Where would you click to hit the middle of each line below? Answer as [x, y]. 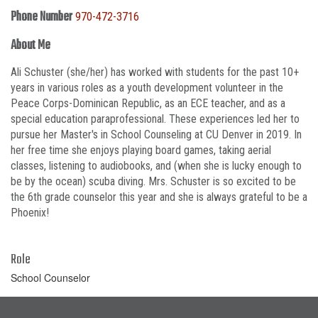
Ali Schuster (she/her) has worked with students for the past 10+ [155, 72]
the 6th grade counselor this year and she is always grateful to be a [159, 197]
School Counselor [50, 278]
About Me [31, 46]
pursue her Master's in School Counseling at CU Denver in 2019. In [156, 135]
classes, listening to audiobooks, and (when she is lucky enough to [156, 166]
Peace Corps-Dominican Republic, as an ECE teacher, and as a [148, 103]
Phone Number [42, 17]
